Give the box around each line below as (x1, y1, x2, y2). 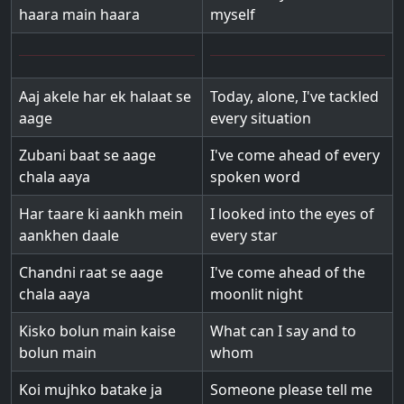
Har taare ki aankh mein (19, 204, 183, 224)
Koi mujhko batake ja (19, 380, 162, 399)
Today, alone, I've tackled (210, 87, 379, 106)
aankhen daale (19, 225, 119, 245)
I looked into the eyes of (210, 204, 374, 224)
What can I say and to (210, 321, 356, 341)
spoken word (210, 167, 300, 187)
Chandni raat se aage (19, 262, 163, 282)
